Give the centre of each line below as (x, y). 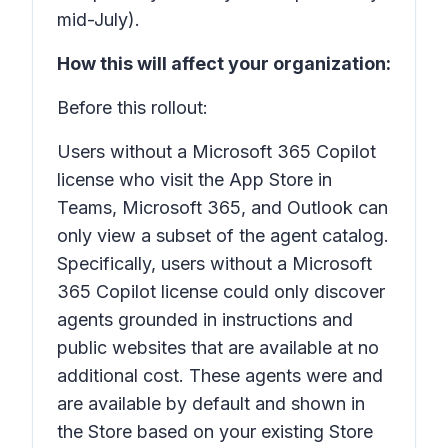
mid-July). (98, 19)
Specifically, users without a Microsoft (214, 263)
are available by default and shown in (211, 403)
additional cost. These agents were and (220, 375)
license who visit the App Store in (194, 179)
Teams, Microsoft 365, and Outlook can (222, 207)
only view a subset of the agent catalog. (223, 235)
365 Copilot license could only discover (221, 291)
